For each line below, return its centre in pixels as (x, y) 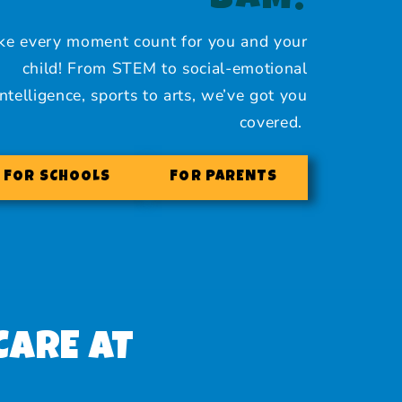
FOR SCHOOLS (57, 178)
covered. (273, 122)
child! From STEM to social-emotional (165, 68)
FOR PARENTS (224, 178)
